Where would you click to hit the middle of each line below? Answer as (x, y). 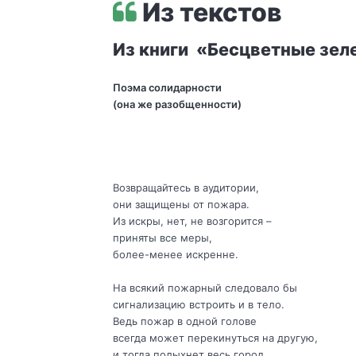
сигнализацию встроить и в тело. (198, 305)
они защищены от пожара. (181, 205)
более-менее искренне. (175, 255)
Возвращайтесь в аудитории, (186, 188)
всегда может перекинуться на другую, (215, 338)
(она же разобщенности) (177, 104)
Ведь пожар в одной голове (184, 321)
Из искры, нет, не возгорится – (192, 221)
